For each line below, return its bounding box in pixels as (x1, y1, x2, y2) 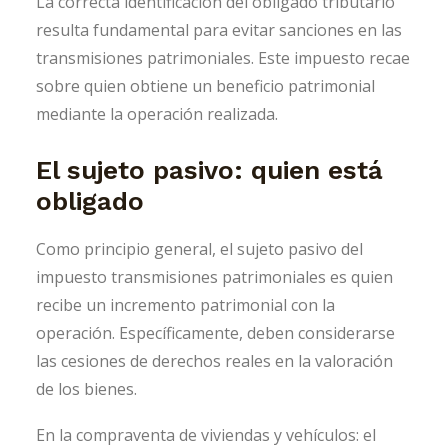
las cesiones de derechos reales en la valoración (36, 349, 393, 372)
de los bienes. (36, 377, 137, 400)
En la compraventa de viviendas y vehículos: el (36, 423, 376, 446)
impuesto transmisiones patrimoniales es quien (36, 265, 393, 288)
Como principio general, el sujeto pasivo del (36, 237, 363, 260)
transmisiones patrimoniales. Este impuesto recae (36, 46, 410, 69)
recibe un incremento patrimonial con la (36, 293, 335, 316)
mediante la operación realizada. (36, 102, 278, 125)
